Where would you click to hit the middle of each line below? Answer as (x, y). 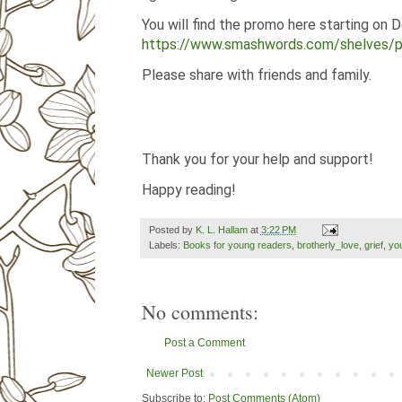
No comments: (200, 311)
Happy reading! (188, 189)
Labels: (166, 245)
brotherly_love (328, 245)
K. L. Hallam (221, 229)
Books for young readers (237, 245)
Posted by (172, 229)
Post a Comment (204, 342)
